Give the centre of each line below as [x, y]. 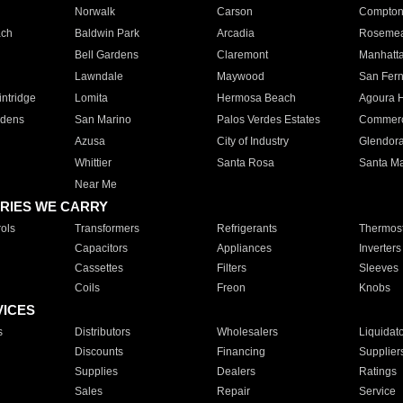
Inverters [380, 248]
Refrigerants [246, 228]
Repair [233, 391]
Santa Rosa [245, 163]
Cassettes [99, 268]
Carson [234, 12]
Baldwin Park [107, 33]
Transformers [107, 228]
